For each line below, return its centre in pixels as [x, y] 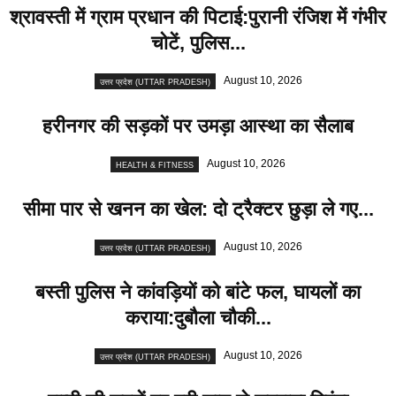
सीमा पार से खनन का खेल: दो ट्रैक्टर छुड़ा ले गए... [198, 209]
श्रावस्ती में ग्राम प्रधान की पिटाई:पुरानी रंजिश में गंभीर [198, 18]
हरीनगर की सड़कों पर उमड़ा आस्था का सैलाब [198, 126]
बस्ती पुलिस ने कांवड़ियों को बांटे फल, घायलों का [198, 293]
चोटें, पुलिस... [198, 43]
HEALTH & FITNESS [155, 165]
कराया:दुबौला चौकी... [198, 318]
